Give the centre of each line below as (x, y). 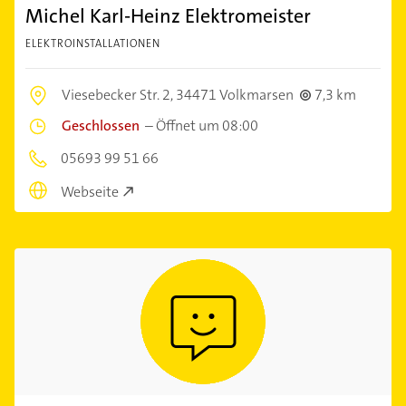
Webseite (90, 191)
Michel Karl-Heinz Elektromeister (168, 16)
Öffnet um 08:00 (207, 126)
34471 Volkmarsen (235, 95)
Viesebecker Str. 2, (119, 95)
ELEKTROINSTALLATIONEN (93, 44)
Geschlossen (101, 126)
